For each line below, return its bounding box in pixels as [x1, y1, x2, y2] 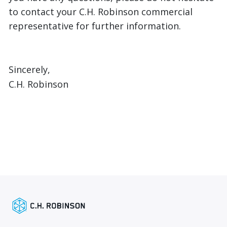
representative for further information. [9, 19, 181, 32]
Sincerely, [9, 63, 51, 75]
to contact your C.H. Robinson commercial [9, 5, 193, 18]
